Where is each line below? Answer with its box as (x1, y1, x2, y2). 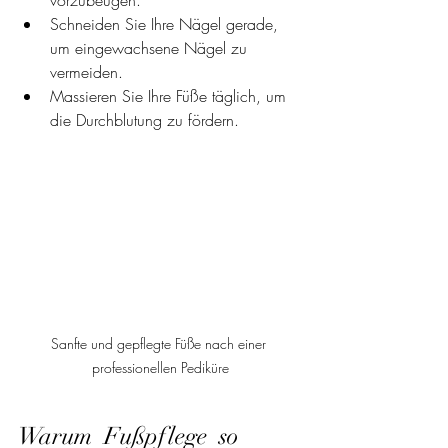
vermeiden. (50, 61, 123, 83)
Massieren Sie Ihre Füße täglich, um (50, 85, 291, 107)
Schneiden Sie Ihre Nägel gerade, (50, 13, 283, 35)
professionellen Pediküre (91, 357, 229, 377)
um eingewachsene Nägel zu (50, 37, 252, 59)
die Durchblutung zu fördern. (50, 109, 239, 131)
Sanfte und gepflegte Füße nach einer (50, 333, 270, 353)
